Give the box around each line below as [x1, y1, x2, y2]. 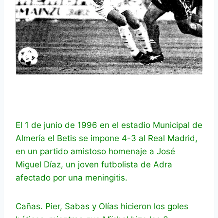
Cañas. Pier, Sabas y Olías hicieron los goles [16, 201, 188, 212]
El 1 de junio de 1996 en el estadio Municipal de [16, 120, 202, 130]
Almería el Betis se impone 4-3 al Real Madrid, [16, 133, 198, 144]
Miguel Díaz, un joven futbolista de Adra [16, 160, 172, 170]
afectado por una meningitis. [16, 173, 127, 183]
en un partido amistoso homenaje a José [16, 146, 175, 157]
